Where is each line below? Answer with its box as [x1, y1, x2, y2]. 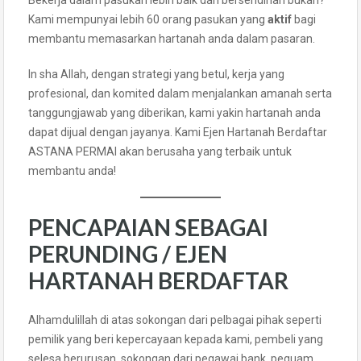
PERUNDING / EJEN [28, 239, 227, 268]
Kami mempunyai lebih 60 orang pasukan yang [28, 12, 268, 26]
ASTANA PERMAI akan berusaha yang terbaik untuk [28, 144, 292, 158]
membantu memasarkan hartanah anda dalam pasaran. [28, 31, 315, 45]
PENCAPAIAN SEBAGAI [28, 213, 268, 241]
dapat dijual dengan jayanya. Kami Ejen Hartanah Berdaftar [28, 125, 327, 139]
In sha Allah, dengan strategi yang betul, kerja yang [28, 67, 284, 81]
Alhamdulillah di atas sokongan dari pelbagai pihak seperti [28, 313, 322, 326]
